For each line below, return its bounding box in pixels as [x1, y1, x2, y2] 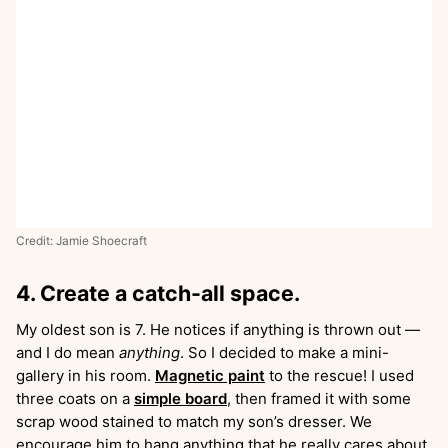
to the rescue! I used [265, 366, 414, 385]
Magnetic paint [155, 366, 265, 385]
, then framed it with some [227, 389, 411, 408]
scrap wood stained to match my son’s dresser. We [16, 412, 372, 431]
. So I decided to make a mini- [180, 343, 389, 362]
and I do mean [16, 343, 119, 362]
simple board [134, 389, 227, 408]
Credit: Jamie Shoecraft [16, 234, 147, 248]
